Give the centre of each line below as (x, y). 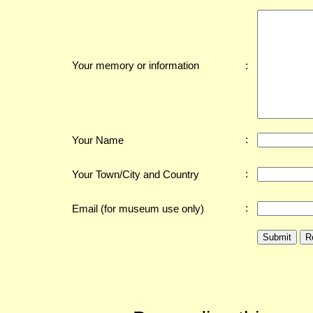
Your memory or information (136, 65)
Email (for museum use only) (138, 209)
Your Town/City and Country (136, 174)
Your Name (98, 140)
